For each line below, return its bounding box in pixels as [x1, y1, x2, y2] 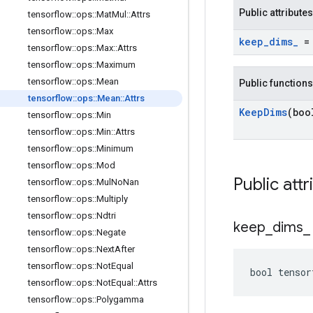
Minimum [96, 143, 133, 154]
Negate [96, 227, 126, 238]
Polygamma [96, 294, 144, 305]
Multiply [96, 194, 128, 204]
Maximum [96, 59, 136, 70]
